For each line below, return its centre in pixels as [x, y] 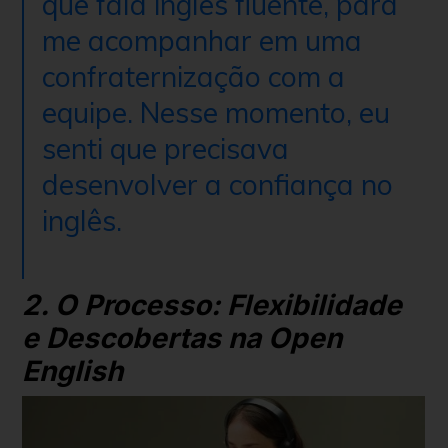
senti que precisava [165, 148]
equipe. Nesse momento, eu [216, 112]
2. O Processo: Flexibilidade [212, 304]
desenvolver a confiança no [217, 184]
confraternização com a [193, 76]
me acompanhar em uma [202, 40]
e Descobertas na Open [182, 337]
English [72, 370]
